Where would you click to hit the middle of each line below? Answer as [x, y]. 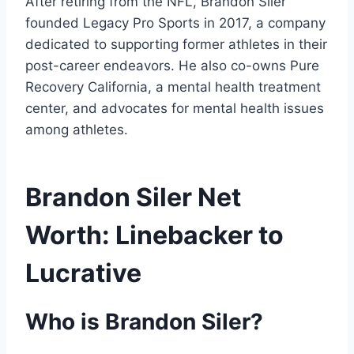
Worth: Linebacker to [154, 235]
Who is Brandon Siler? [144, 322]
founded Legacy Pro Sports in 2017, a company [175, 23]
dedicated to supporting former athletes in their [176, 44]
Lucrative [83, 273]
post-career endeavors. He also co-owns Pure [172, 66]
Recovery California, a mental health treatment [173, 87]
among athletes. [77, 130]
